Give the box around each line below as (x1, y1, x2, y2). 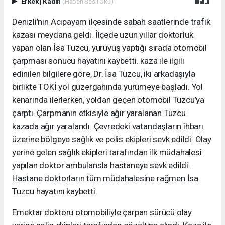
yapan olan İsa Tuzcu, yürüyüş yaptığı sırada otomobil (12, 42, 207, 53)
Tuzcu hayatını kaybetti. (12, 186, 97, 196)
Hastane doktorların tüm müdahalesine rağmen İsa (12, 173, 198, 183)
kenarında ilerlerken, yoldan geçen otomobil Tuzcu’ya (12, 94, 205, 105)
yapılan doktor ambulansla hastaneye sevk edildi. (12, 160, 190, 170)
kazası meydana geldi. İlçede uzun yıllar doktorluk (12, 29, 193, 40)
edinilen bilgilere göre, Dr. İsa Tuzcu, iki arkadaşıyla (12, 68, 195, 79)
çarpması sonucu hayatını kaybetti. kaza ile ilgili (12, 55, 184, 66)
